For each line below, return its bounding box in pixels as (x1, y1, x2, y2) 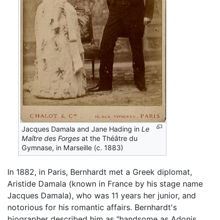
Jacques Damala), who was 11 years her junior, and (7, 190, 196, 200)
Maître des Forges (22, 134, 80, 142)
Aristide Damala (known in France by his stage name (7, 178, 203, 189)
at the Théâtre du (80, 134, 138, 142)
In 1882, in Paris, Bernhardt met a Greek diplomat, (7, 166, 192, 177)
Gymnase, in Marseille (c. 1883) (22, 143, 124, 152)
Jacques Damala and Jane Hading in (22, 124, 142, 133)
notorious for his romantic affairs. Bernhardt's (7, 202, 177, 212)
